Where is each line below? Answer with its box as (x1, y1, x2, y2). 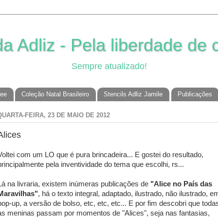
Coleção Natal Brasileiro (21, 91, 89, 98)
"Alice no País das (150, 180, 212, 188)
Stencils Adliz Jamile (104, 91, 163, 98)
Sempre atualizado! (71, 61, 147, 71)
